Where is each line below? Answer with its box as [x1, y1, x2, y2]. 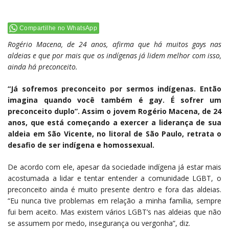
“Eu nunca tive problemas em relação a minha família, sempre [8, 196, 221, 206]
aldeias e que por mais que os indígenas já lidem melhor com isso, [8, 51, 221, 61]
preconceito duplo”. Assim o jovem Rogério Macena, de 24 [8, 106, 221, 117]
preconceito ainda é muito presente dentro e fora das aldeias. [8, 185, 221, 195]
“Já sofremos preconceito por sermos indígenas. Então [8, 84, 221, 94]
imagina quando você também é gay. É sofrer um [8, 95, 221, 105]
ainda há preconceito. [8, 62, 78, 72]
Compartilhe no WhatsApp [19, 25, 98, 32]
